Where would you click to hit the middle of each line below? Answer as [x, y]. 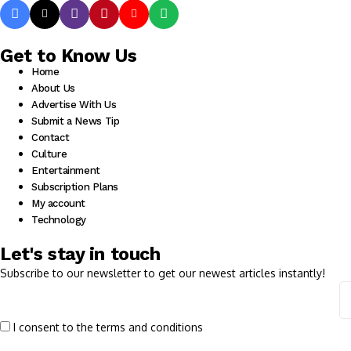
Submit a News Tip [76, 121]
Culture [49, 154]
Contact [51, 137]
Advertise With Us [74, 104]
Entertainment [66, 170]
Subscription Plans [75, 186]
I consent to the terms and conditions [108, 327]
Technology [59, 219]
